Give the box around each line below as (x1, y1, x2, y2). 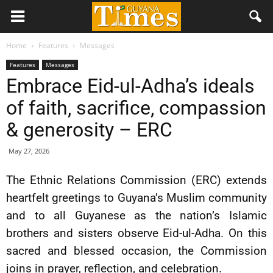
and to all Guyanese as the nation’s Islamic (6, 208, 267, 222)
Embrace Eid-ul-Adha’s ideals (6, 74, 255, 97)
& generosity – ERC (6, 118, 172, 141)
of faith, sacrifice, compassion (6, 96, 266, 119)
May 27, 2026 (9, 146, 49, 155)
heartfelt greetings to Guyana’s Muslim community (6, 191, 267, 205)
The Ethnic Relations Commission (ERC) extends (6, 173, 267, 187)
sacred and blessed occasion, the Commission (6, 244, 267, 258)
